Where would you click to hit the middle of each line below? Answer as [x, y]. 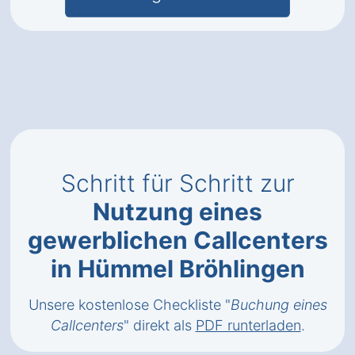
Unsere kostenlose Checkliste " [129, 305]
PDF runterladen [248, 325]
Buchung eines [279, 305]
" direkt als [159, 325]
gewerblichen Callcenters [177, 240]
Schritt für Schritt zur [177, 183]
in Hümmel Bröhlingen [177, 269]
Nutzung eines [177, 212]
